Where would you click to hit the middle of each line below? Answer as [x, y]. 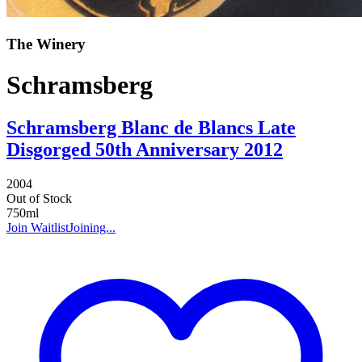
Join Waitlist [38, 228]
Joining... [92, 228]
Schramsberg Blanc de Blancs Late [151, 128]
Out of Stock [39, 199]
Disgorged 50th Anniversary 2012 [145, 150]
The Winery [46, 44]
